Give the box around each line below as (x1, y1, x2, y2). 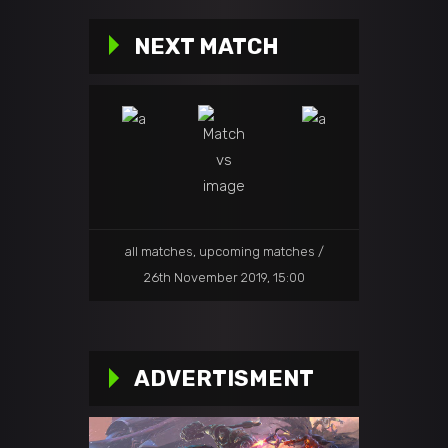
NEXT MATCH (134, 33, 279, 61)
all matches (124, 243, 193, 259)
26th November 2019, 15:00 (143, 270, 305, 286)
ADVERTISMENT (134, 365, 314, 393)
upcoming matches (198, 243, 315, 259)
